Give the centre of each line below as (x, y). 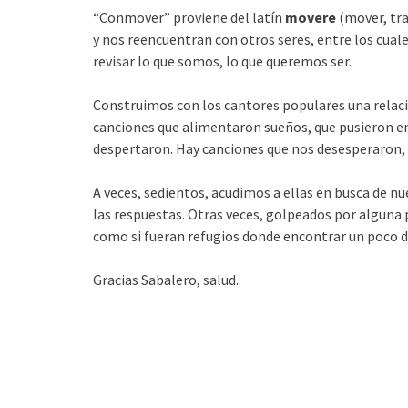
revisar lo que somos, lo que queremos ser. (222, 61)
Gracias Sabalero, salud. (166, 280)
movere (309, 17)
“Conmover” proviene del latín (188, 17)
